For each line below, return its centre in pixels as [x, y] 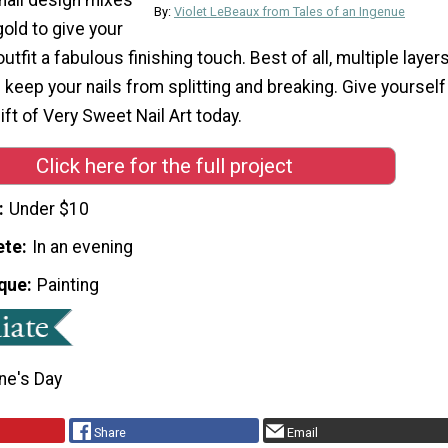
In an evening [83, 247]
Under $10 [49, 209]
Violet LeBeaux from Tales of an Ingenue [289, 11]
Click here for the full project [164, 165]
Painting [68, 285]
